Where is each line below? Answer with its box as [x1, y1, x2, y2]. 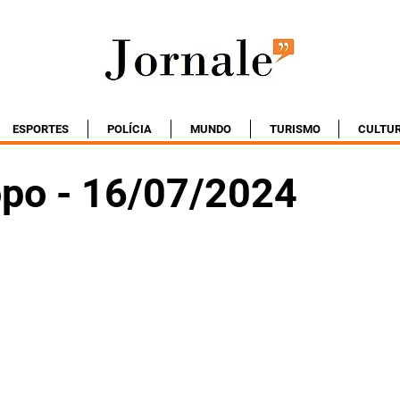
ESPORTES [12, 122, 69, 136]
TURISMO [269, 122, 321, 136]
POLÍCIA [107, 122, 152, 136]
